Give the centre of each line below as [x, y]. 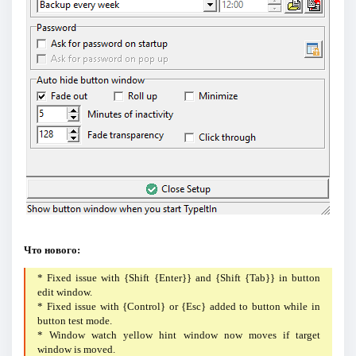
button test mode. [75, 321]
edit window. [65, 292]
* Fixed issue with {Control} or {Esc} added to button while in [179, 307]
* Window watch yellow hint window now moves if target [179, 335]
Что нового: [52, 250]
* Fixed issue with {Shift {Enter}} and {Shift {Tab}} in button [179, 278]
